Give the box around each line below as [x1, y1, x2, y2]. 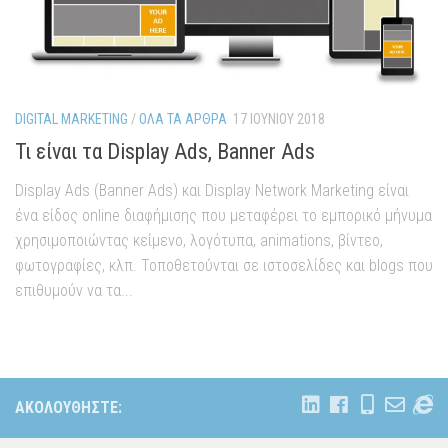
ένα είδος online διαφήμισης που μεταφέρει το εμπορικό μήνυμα [15, 206, 432, 226]
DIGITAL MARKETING [15, 110, 128, 127]
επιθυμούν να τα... [15, 281, 133, 301]
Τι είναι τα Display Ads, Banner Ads [15, 139, 315, 165]
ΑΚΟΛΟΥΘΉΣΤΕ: [15, 398, 122, 418]
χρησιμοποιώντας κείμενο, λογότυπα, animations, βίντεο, [15, 231, 383, 251]
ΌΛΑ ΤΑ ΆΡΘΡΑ [139, 110, 227, 127]
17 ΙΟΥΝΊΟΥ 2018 [233, 110, 325, 127]
